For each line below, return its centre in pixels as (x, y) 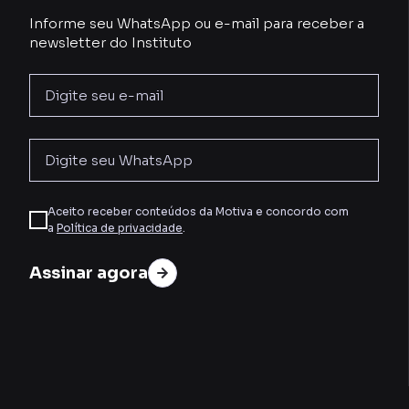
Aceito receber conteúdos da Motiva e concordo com (198, 212)
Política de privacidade (120, 228)
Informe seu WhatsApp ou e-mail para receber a (197, 24)
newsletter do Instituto (110, 43)
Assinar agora (89, 273)
